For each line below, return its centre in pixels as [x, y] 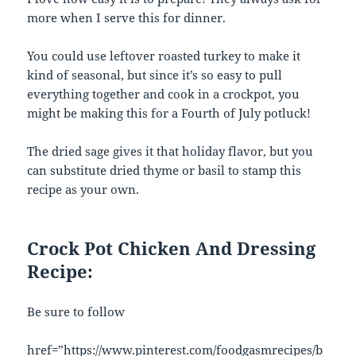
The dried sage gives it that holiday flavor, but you [170, 151]
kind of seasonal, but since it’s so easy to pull [155, 74]
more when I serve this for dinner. [127, 17]
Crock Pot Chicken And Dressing [172, 248]
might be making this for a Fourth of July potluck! [169, 112]
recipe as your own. [83, 189]
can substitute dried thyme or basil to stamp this [164, 170]
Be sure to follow [76, 311]
